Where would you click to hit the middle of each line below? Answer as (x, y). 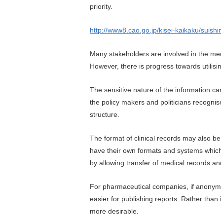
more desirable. (117, 211)
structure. (106, 114)
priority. (105, 6)
